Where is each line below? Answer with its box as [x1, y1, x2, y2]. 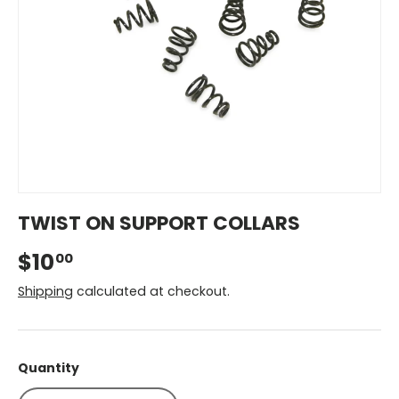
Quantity [18, 358, 79, 377]
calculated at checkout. [73, 281, 230, 300]
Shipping [18, 281, 73, 300]
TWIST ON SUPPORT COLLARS [18, 208, 300, 237]
